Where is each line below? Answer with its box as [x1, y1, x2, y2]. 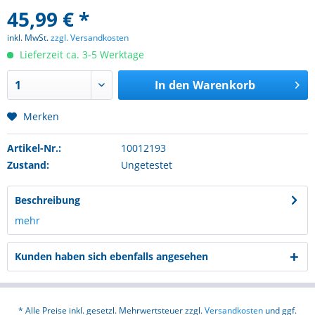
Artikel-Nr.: [7, 141, 61, 155]
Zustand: [7, 158, 49, 172]
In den [154, 77, 190, 93]
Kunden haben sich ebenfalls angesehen [15, 250, 208, 263]
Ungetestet [120, 158, 172, 172]
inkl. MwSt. [7, 32, 51, 44]
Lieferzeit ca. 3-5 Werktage [17, 48, 144, 61]
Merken [23, 110, 59, 123]
